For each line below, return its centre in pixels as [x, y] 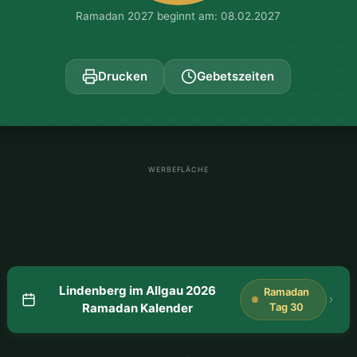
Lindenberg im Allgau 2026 [138, 290]
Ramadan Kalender [138, 308]
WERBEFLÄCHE [178, 169]
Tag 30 [286, 306]
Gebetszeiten [236, 76]
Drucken [123, 76]
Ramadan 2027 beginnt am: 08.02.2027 [178, 16]
